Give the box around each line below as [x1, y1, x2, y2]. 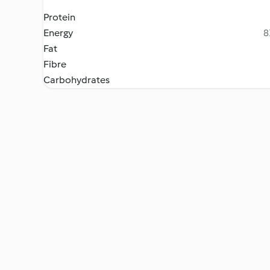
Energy [43, 27, 73, 39]
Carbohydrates [43, 74, 110, 86]
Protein [43, 11, 75, 23]
